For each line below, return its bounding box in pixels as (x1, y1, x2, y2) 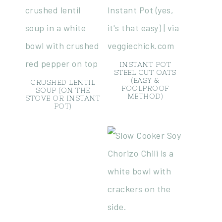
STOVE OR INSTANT (25, 94, 101, 102)
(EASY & (131, 76, 160, 84)
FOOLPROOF (121, 84, 169, 92)
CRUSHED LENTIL (30, 78, 96, 86)
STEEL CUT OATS (113, 68, 176, 76)
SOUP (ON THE (35, 86, 90, 94)
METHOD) (127, 92, 164, 100)
